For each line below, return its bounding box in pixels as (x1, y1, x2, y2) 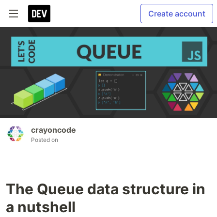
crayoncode (31, 125, 76, 135)
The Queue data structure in (6, 180, 205, 198)
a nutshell (6, 198, 76, 216)
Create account (148, 9, 205, 18)
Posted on (31, 136, 58, 144)
